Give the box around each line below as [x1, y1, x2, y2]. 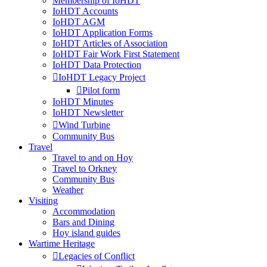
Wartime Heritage [29, 238, 95, 249]
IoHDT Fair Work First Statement [52, 49, 179, 60]
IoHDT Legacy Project [58, 72, 145, 83]
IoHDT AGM [52, 17, 105, 27]
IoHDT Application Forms [52, 27, 153, 38]
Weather [52, 185, 83, 195]
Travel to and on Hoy [52, 153, 133, 163]
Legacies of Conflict [58, 251, 135, 262]
